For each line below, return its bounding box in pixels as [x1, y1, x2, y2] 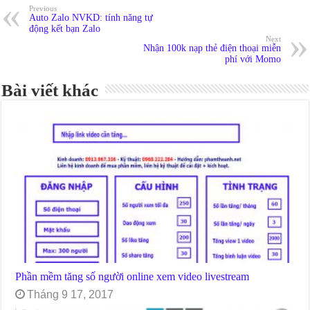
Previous [29, 4, 57, 13]
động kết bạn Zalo [29, 24, 101, 35]
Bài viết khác [1, 81, 99, 100]
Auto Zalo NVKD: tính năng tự [29, 12, 154, 24]
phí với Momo [224, 54, 281, 65]
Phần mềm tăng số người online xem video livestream [15, 270, 250, 284]
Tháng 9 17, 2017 [27, 289, 114, 301]
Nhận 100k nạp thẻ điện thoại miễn [143, 43, 281, 54]
